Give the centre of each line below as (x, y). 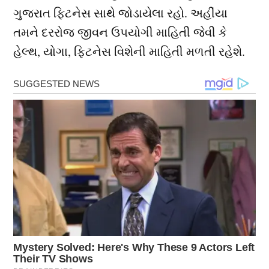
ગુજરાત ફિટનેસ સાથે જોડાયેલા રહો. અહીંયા (121, 13)
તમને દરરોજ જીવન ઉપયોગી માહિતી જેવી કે (120, 32)
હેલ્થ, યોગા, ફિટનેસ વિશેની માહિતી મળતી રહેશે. (129, 52)
